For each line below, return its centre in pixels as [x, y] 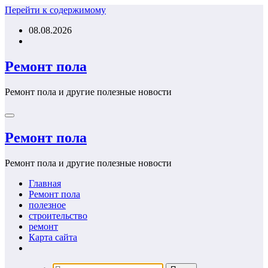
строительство [58, 215]
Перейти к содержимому [55, 10]
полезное [47, 205]
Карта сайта [53, 237]
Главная [45, 183]
